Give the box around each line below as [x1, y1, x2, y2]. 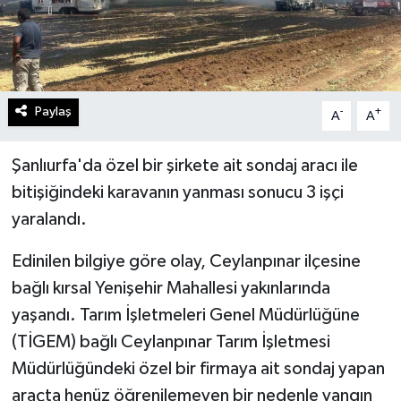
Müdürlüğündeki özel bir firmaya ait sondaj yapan [11, 360, 385, 379]
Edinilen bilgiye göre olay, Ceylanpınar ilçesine [11, 252, 361, 271]
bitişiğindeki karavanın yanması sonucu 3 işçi [11, 183, 344, 202]
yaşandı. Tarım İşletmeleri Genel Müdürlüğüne [11, 306, 360, 325]
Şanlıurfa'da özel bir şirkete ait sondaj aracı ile [11, 157, 358, 175]
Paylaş [34, 105, 72, 119]
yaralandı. [11, 210, 87, 229]
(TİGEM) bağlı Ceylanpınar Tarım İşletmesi [11, 333, 330, 352]
